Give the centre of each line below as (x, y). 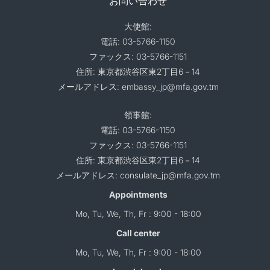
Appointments (138, 194)
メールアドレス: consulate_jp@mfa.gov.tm (138, 175)
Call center (138, 233)
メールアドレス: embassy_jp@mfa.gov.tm (138, 86)
